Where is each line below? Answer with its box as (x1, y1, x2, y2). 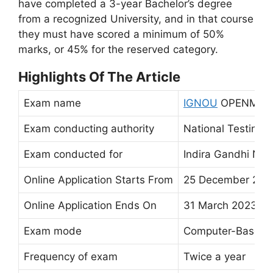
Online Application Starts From (24, 174, 173, 186)
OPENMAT (218, 97, 272, 109)
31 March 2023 (183, 199, 257, 211)
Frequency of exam (24, 250, 118, 263)
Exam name (24, 97, 81, 109)
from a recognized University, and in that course (18, 13, 253, 25)
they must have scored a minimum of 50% (18, 28, 224, 40)
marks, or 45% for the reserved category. (18, 43, 218, 55)
